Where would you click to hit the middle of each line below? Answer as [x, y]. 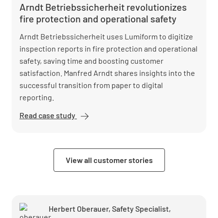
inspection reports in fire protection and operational [109, 48]
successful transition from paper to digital [91, 85]
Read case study [48, 115]
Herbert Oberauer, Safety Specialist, [110, 209]
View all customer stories [109, 160]
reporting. [37, 97]
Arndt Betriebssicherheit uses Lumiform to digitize [106, 36]
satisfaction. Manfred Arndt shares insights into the [107, 73]
